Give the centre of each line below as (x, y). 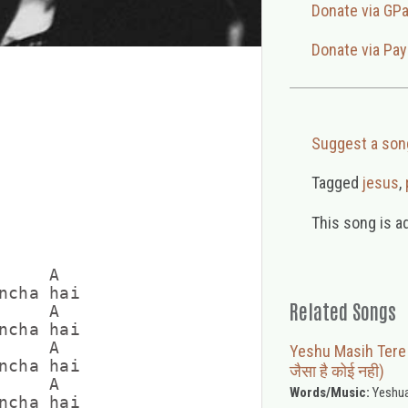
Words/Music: (329, 392)
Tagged (335, 183)
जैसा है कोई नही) (337, 371)
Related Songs (342, 310)
